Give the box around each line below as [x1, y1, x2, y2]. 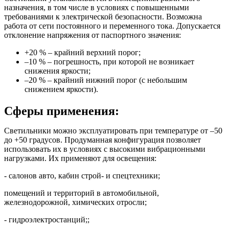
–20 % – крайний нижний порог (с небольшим [25, 76, 187, 85]
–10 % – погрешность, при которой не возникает [25, 57, 194, 66]
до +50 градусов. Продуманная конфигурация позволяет [4, 135, 201, 145]
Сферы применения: [4, 104, 119, 118]
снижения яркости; [25, 66, 90, 76]
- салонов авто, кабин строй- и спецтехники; [4, 171, 160, 180]
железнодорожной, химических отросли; [4, 198, 147, 207]
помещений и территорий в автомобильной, [4, 189, 159, 198]
